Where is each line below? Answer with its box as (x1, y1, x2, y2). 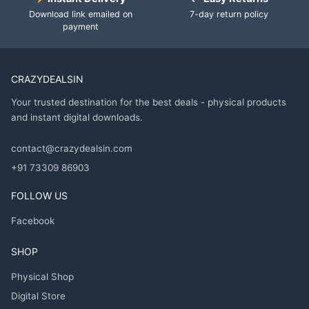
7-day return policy (189, 8, 268, 19)
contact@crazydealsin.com (11, 143, 132, 154)
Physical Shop (11, 271, 74, 283)
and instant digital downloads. (11, 111, 143, 123)
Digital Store (11, 290, 66, 302)
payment (62, 21, 99, 32)
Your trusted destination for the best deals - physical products (11, 96, 286, 108)
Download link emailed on (28, 8, 132, 19)
